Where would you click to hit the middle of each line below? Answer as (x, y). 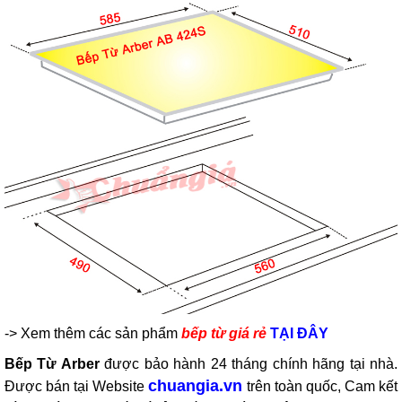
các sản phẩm (133, 333)
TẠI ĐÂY (299, 333)
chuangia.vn (196, 385)
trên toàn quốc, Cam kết (320, 386)
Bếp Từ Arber (52, 363)
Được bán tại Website (77, 386)
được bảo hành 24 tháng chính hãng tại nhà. (249, 363)
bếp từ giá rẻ (224, 333)
